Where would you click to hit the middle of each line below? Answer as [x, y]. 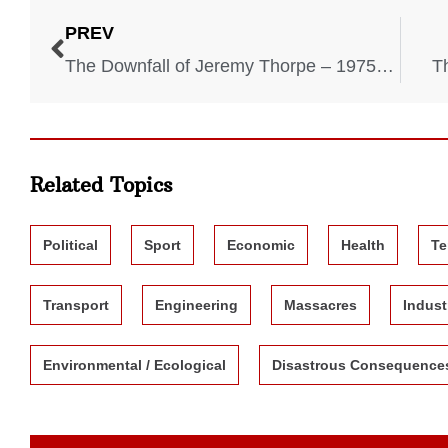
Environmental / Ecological [134, 364]
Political [70, 244]
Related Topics [101, 184]
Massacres [320, 304]
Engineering [196, 304]
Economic [261, 244]
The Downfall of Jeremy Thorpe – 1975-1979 [385, 66]
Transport [76, 304]
